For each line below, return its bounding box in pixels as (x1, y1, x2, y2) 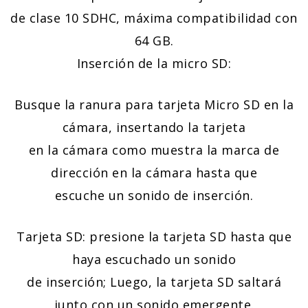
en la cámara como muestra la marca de (28, 142, 280, 159)
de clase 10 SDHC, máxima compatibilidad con (10, 10, 298, 27)
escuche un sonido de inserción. (54, 187, 254, 204)
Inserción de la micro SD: (76, 55, 232, 72)
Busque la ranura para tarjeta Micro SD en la (14, 96, 294, 113)
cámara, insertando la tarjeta (62, 119, 246, 136)
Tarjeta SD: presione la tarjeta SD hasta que (16, 228, 291, 245)
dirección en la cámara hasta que (51, 164, 257, 181)
